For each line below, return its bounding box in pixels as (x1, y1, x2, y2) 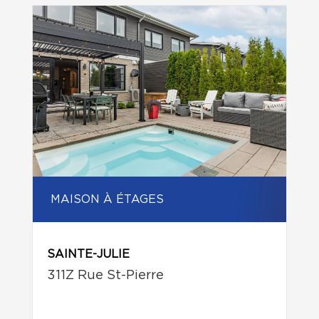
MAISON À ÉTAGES (51, 194, 164, 205)
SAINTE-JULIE (47, 249, 130, 260)
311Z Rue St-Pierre (47, 269, 164, 282)
